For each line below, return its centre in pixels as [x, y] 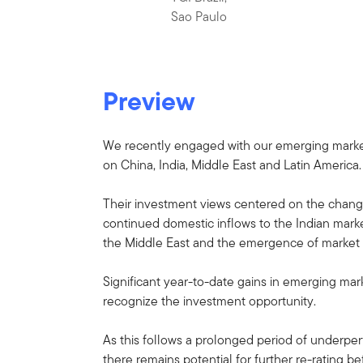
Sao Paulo [199, 17]
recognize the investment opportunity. [210, 301]
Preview [149, 101]
